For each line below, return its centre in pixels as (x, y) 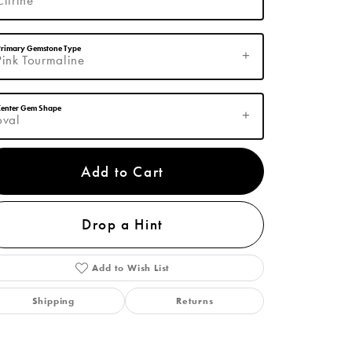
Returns (194, 301)
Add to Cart (123, 171)
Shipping (53, 301)
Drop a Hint (123, 225)
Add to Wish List (131, 268)
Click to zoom (209, 182)
